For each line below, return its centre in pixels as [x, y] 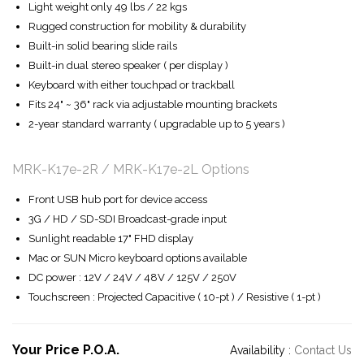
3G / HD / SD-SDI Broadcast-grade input [128, 219]
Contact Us [323, 351]
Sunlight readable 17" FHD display [111, 239]
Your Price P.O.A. [66, 350]
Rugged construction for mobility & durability [137, 27]
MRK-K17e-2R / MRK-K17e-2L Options [131, 170]
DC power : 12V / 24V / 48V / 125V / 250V [132, 278]
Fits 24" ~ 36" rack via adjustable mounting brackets [153, 105]
